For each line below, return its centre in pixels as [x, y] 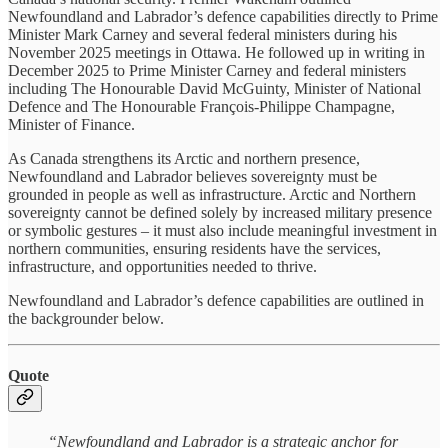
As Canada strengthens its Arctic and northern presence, [184, 158]
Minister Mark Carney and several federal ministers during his [202, 34]
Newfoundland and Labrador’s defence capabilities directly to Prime [223, 16]
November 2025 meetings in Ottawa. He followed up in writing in [216, 52]
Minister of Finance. [71, 124]
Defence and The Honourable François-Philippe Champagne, [201, 106]
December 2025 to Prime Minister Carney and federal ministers [207, 70]
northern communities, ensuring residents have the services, [194, 248]
